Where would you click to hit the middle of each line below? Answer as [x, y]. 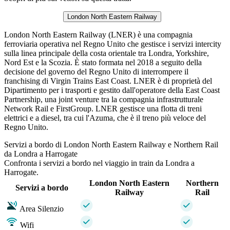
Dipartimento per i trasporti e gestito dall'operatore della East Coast [112, 90]
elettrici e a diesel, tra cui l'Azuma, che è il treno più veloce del [105, 118]
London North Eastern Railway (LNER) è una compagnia [98, 34]
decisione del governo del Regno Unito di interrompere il [96, 71]
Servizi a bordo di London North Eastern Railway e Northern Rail [111, 144]
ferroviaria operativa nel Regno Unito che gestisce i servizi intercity [113, 44]
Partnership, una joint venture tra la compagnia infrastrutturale [104, 99]
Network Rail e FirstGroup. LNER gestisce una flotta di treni [103, 108]
